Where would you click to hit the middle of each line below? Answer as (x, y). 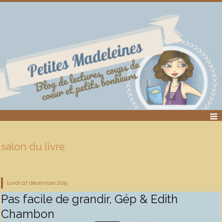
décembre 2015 (49, 183)
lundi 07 (18, 183)
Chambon (28, 214)
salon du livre (33, 147)
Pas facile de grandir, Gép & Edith (89, 199)
